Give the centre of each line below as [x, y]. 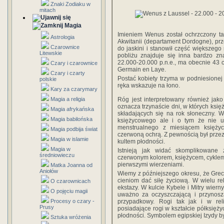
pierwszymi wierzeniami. [151, 165]
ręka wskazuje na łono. [149, 86]
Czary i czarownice [74, 63]
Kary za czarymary [74, 89]
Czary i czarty [68, 73]
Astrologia [62, 37]
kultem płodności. [141, 142]
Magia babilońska [71, 119]
